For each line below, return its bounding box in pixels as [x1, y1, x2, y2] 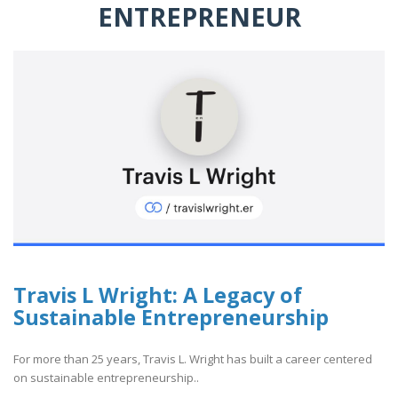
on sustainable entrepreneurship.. [13, 369, 199, 386]
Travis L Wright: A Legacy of [13, 281, 302, 310]
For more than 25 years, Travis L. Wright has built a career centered [13, 350, 372, 367]
